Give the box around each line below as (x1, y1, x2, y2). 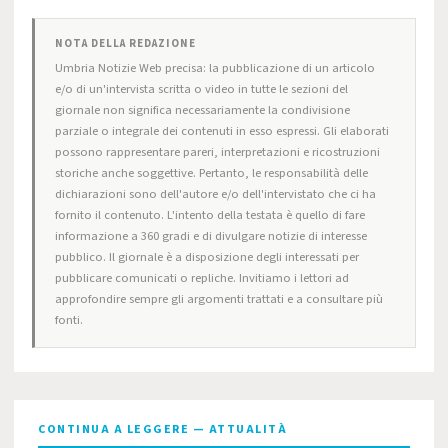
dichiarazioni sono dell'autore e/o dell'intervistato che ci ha (55, 185, 376, 203)
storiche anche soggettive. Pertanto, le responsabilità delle (55, 164, 368, 182)
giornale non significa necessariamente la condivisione (55, 101, 350, 119)
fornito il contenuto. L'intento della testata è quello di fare (55, 206, 365, 224)
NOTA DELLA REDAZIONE (55, 36, 196, 51)
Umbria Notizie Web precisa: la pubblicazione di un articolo (55, 59, 375, 77)
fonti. (55, 311, 83, 329)
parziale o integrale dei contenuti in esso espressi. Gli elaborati (55, 122, 389, 140)
